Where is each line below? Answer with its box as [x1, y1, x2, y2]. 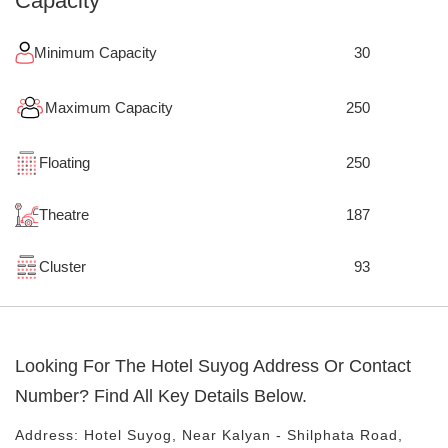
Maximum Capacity [45, 98, 173, 116]
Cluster [39, 258, 86, 275]
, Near [172, 427, 222, 443]
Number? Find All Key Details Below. [15, 386, 307, 406]
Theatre [39, 206, 89, 223]
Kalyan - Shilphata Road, [222, 427, 403, 443]
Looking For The [15, 356, 151, 376]
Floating [39, 154, 90, 171]
